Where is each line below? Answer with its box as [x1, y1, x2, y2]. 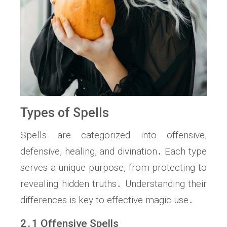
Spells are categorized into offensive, [20, 129, 207, 141]
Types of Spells [20, 105, 109, 121]
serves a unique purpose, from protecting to [20, 162, 207, 174]
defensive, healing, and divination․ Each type [20, 145, 207, 158]
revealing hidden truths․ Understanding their [20, 178, 207, 190]
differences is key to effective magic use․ [20, 194, 194, 206]
